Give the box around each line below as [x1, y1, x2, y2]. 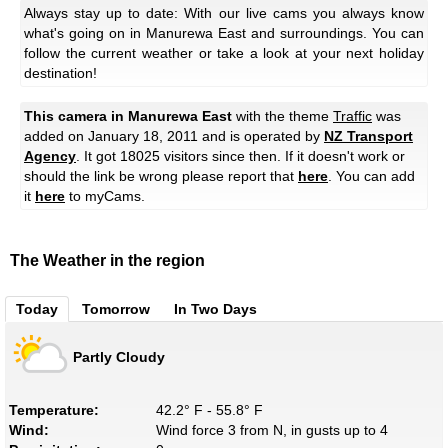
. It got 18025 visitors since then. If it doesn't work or [76, 148, 405, 165]
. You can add [328, 168, 415, 185]
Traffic [333, 108, 372, 125]
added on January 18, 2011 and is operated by [24, 128, 324, 145]
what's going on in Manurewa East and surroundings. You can [24, 25, 424, 42]
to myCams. [65, 188, 145, 205]
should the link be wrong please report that [24, 168, 298, 185]
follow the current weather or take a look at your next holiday [24, 45, 424, 62]
